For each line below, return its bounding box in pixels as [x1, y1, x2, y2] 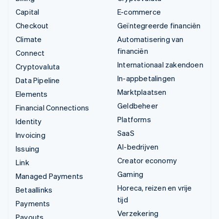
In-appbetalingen [117, 73, 175, 84]
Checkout [16, 21, 49, 31]
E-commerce [117, 7, 161, 17]
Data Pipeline [16, 75, 60, 86]
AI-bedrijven [117, 142, 159, 152]
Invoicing [16, 130, 45, 140]
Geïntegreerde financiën [117, 21, 201, 31]
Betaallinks [16, 185, 53, 195]
